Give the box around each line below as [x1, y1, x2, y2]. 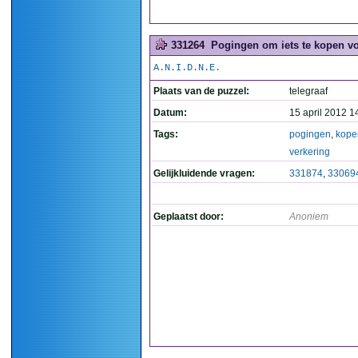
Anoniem [289, 211, 328, 222]
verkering [289, 146, 330, 157]
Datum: [153, 107, 187, 118]
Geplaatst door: [153, 211, 224, 222]
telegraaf [289, 86, 328, 97]
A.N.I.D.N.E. [153, 62, 221, 74]
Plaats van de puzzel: [153, 86, 249, 97]
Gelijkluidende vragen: [153, 168, 255, 179]
